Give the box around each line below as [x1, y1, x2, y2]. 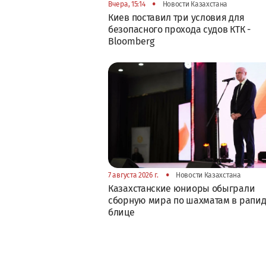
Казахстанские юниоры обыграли [108, 182, 255, 194]
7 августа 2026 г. [108, 170, 159, 179]
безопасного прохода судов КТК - [108, 23, 251, 35]
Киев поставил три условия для [108, 11, 245, 23]
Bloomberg [108, 35, 154, 47]
